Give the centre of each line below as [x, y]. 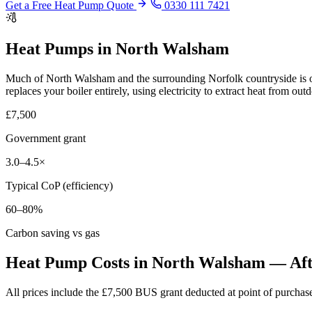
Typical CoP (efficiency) [59, 186]
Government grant [46, 139]
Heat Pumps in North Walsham [117, 49]
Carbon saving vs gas [53, 233]
